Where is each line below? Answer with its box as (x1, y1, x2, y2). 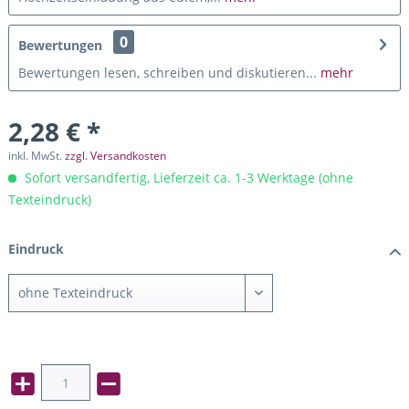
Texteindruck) (7, 190, 91, 208)
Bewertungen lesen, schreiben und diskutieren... (17, 63, 317, 81)
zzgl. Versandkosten (64, 147, 166, 163)
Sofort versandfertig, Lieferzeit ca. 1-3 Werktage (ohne (20, 168, 353, 186)
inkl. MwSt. (7, 147, 65, 163)
